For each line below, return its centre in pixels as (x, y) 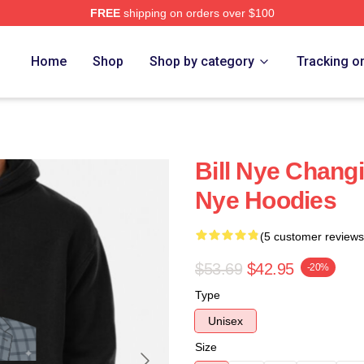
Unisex (225, 321)
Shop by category (202, 61)
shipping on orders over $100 (197, 13)
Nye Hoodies (266, 200)
